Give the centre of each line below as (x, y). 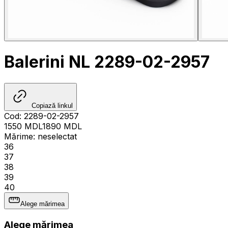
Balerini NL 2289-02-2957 (107, 62)
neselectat (57, 136)
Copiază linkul (52, 105)
